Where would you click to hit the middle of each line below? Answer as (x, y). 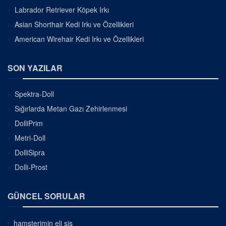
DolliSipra (30, 152)
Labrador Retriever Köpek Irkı (62, 9)
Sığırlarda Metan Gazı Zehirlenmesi (71, 108)
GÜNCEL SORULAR (46, 196)
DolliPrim (29, 123)
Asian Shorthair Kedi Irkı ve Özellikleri (74, 24)
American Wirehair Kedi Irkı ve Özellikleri (79, 39)
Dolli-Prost (31, 167)
